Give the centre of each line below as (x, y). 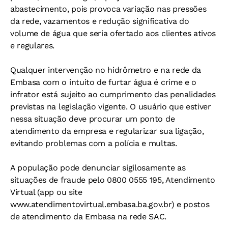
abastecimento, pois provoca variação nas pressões (108, 9)
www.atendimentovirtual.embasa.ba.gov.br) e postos (110, 205)
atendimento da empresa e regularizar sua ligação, (107, 131)
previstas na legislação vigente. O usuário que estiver (111, 107)
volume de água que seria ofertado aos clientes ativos (113, 34)
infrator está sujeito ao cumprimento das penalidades (113, 95)
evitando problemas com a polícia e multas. (94, 144)
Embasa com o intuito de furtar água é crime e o (103, 82)
